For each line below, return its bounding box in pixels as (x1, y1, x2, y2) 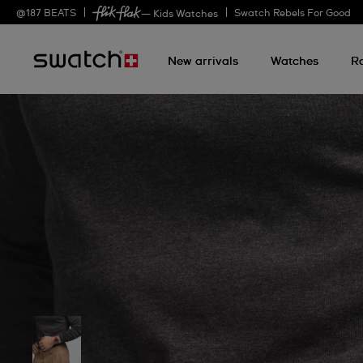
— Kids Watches (141, 9, 218, 19)
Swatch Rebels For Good (234, 9, 351, 19)
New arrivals (168, 56, 238, 67)
